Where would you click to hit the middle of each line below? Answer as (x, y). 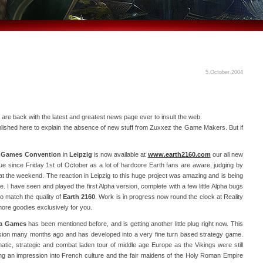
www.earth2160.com (179, 154)
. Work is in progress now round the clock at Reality (169, 197)
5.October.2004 (224, 72)
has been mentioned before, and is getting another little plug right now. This (135, 224)
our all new (227, 154)
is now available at (120, 154)
